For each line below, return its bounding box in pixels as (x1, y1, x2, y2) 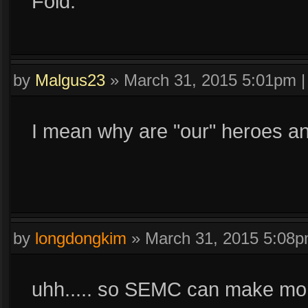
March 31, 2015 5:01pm (124, 71, 296, 89)
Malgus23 (35, 71, 105, 89)
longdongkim (35, 229, 126, 247)
